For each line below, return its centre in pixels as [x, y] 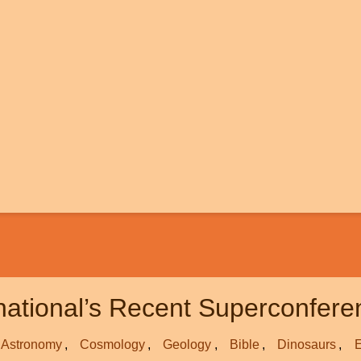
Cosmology [113, 345]
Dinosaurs [307, 345]
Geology [187, 345]
